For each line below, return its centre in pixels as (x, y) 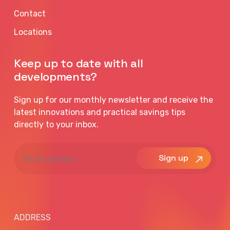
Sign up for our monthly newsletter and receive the (114, 100)
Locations (33, 32)
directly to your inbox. (56, 125)
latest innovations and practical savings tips (100, 112)
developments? (55, 77)
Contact (30, 14)
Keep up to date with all (79, 64)
